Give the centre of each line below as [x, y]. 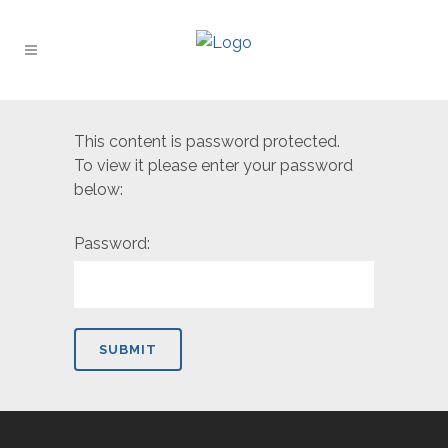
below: [98, 189]
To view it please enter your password [213, 165]
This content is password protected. [207, 141]
